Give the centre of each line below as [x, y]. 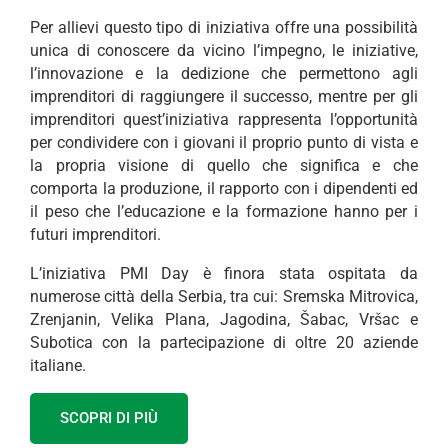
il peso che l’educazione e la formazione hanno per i [224, 212]
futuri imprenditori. [95, 235]
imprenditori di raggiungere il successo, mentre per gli [224, 97]
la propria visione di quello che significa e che [224, 166]
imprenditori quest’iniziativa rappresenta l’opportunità [224, 120]
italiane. [58, 366]
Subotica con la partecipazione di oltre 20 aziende [224, 343]
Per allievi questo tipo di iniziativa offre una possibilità [224, 28]
